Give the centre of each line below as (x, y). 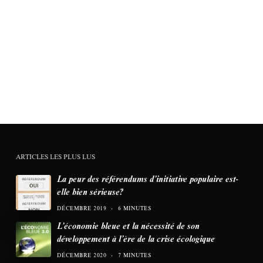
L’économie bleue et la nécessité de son (128, 226)
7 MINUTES (134, 255)
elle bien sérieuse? (90, 192)
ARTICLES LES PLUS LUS (55, 157)
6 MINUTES (134, 208)
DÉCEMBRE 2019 (82, 208)
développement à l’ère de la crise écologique (136, 239)
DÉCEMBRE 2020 (82, 255)
